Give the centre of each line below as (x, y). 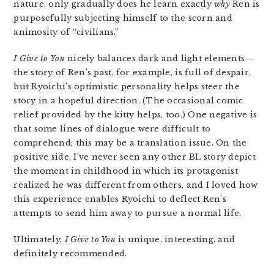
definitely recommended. (70, 254)
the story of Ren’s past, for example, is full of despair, (132, 72)
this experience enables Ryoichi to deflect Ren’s (120, 199)
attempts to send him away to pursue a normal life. (128, 213)
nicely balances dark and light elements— (159, 58)
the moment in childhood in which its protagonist (126, 171)
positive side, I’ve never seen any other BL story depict (135, 157)
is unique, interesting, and (175, 239)
